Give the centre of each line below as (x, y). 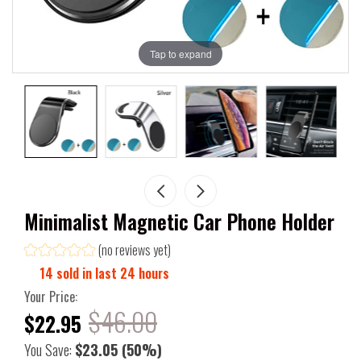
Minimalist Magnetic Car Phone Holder (179, 221)
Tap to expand (180, 53)
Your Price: (51, 296)
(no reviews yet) (135, 249)
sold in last (87, 273)
